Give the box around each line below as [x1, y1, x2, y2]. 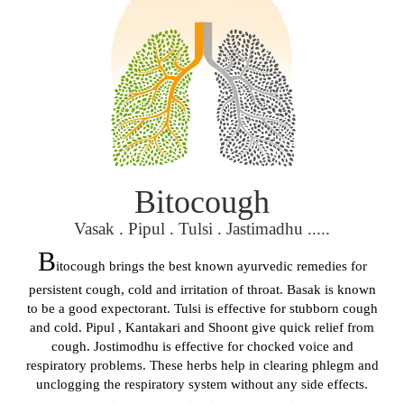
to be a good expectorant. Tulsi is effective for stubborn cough [26, 300, 378, 316]
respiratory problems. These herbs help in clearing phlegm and [25, 357, 379, 372]
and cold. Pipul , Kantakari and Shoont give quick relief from [30, 319, 374, 335]
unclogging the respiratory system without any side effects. [36, 376, 368, 391]
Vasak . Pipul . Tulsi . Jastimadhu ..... [74, 218, 330, 238]
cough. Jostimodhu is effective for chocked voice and [50, 338, 353, 353]
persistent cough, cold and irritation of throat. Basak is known [28, 281, 376, 297]
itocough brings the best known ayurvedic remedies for [55, 258, 367, 273]
